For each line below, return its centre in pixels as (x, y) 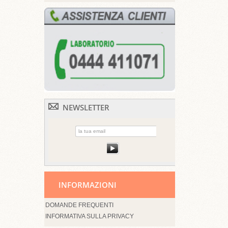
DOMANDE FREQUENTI (79, 205)
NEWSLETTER (86, 108)
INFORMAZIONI (88, 185)
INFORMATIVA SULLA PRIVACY (90, 216)
